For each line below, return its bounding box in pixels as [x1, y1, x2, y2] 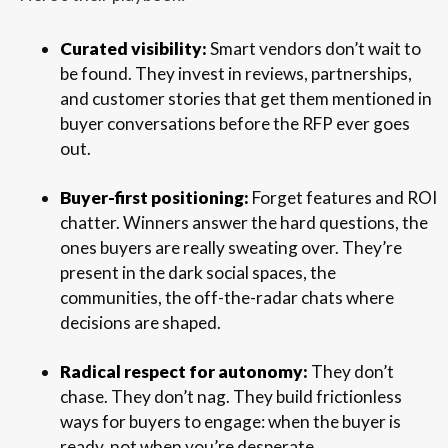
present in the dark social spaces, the [59, 261, 336, 283]
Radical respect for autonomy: [59, 360, 308, 382]
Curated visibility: [59, 38, 207, 60]
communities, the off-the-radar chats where [59, 286, 394, 308]
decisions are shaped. [59, 311, 221, 333]
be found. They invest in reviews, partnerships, [59, 63, 412, 85]
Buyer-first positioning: [59, 186, 249, 208]
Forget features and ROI [248, 186, 437, 208]
